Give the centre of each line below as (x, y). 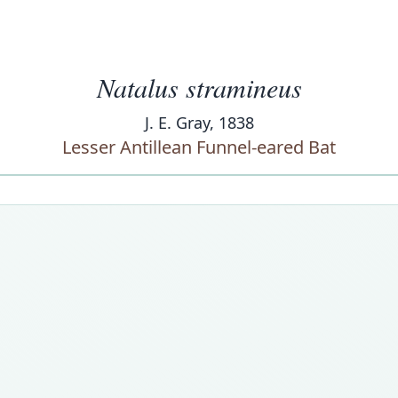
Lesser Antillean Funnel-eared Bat (199, 147)
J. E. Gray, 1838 (199, 123)
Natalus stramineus (199, 87)
